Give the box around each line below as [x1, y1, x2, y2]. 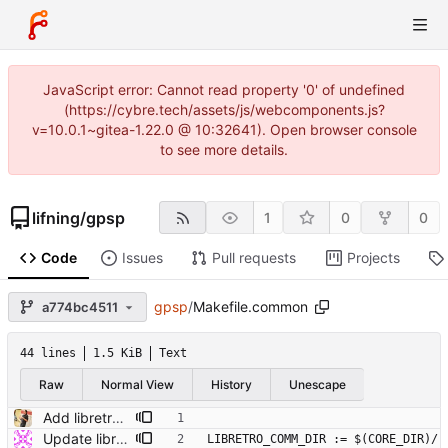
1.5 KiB [93, 346, 142, 361]
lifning [32, 207, 80, 228]
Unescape [289, 376, 346, 392]
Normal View [101, 376, 174, 392]
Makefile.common [192, 298, 308, 316]
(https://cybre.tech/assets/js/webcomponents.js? [63, 101, 385, 118]
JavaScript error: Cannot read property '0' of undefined [43, 81, 405, 98]
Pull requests [211, 249, 296, 267]
